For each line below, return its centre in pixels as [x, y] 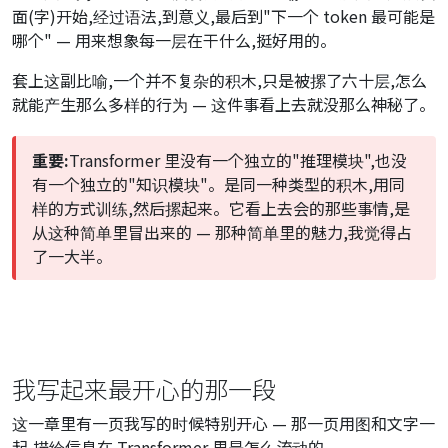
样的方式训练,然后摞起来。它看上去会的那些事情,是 [221, 208]
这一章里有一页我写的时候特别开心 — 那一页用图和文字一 [223, 423]
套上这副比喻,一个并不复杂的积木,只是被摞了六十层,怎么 [219, 80]
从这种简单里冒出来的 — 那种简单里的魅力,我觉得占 [222, 232]
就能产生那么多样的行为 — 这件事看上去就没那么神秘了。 [223, 104]
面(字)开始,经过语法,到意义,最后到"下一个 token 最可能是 [223, 16]
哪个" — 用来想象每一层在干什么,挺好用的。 [174, 40]
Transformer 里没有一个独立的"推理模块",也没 [238, 160]
